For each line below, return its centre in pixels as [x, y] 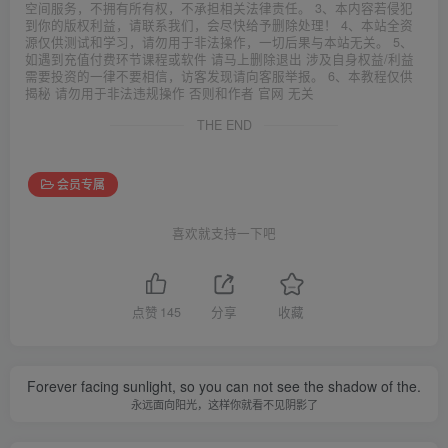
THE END [224, 124]
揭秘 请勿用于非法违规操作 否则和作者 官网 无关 [169, 92]
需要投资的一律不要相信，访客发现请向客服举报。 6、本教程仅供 [219, 75]
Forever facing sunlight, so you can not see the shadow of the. [224, 386]
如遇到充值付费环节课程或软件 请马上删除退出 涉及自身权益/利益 [219, 58]
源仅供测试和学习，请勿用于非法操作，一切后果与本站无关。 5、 [219, 41]
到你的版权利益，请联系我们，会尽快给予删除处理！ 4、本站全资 [219, 24]
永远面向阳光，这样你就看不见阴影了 [224, 404]
